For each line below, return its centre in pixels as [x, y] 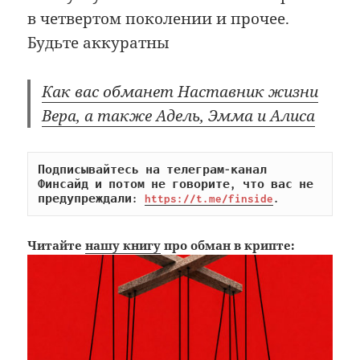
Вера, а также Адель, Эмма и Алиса [179, 115]
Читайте [57, 245]
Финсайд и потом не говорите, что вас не [176, 184]
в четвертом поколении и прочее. [159, 19]
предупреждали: [92, 199]
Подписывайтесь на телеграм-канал [153, 170]
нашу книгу [123, 245]
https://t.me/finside [209, 199]
